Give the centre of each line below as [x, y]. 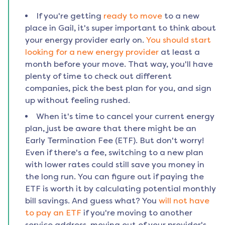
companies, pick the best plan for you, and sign [118, 88]
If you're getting [69, 16]
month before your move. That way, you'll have [119, 64]
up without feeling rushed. [78, 100]
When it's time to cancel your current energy [125, 117]
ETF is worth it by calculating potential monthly [121, 189]
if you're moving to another [138, 213]
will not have [184, 201]
